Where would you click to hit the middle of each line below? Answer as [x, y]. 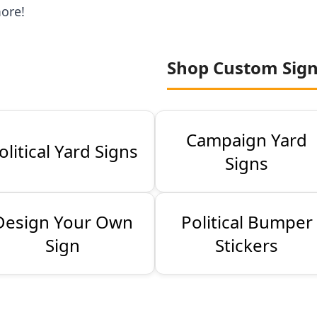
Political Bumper [247, 221]
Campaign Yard [247, 139]
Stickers [247, 245]
